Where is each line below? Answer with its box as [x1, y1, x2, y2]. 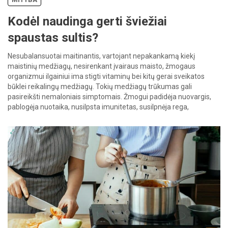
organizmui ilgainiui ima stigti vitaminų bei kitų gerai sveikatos [8, 72, 205, 80]
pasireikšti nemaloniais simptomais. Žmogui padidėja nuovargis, [8, 92, 211, 101]
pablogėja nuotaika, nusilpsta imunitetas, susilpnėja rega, [8, 102, 189, 111]
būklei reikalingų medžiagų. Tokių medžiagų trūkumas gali [8, 82, 192, 91]
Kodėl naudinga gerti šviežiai [8, 14, 167, 28]
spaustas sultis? [8, 30, 98, 45]
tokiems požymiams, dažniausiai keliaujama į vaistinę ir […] [8, 123, 193, 131]
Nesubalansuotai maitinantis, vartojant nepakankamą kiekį [8, 51, 195, 60]
